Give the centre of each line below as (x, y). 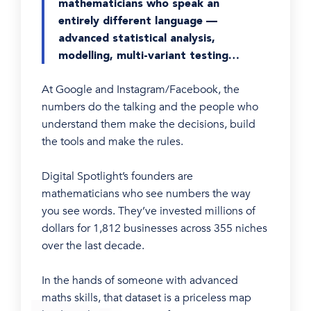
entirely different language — (138, 20)
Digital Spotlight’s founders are (117, 176)
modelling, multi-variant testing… (149, 55)
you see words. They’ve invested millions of (149, 211)
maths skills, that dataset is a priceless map (146, 297)
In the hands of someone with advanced (140, 280)
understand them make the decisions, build (149, 124)
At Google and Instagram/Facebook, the (141, 89)
